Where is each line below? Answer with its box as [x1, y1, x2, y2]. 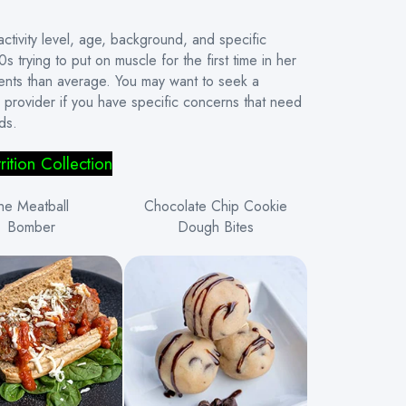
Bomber [7, 217, 55, 237]
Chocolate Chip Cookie [144, 196, 287, 217]
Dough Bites [178, 217, 254, 237]
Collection [40, 151, 112, 176]
